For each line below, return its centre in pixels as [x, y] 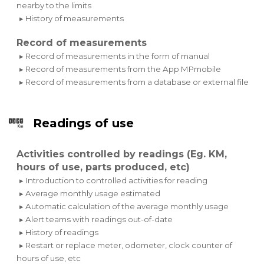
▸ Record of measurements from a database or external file [134, 82]
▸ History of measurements [72, 19]
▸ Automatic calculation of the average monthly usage [124, 206]
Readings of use [84, 123]
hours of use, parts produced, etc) [103, 167]
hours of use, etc [49, 258]
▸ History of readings [59, 232]
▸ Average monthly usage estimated [90, 193]
